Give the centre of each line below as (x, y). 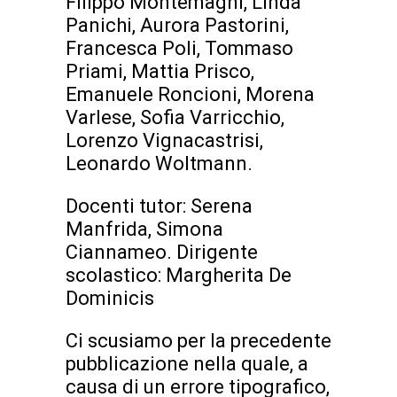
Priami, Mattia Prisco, (160, 72)
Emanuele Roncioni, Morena (190, 95)
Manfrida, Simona (144, 230)
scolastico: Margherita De (179, 276)
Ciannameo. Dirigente (162, 253)
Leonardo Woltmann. (159, 164)
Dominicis (110, 299)
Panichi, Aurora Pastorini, (177, 26)
